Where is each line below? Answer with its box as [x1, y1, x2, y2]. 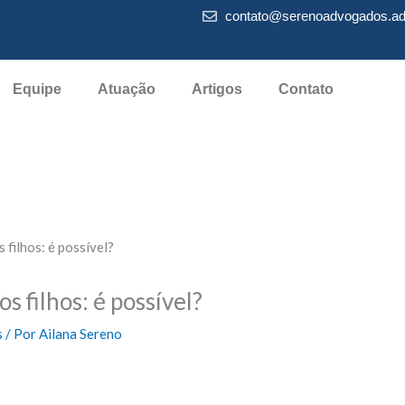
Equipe [12, 81, 61, 97]
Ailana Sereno [39, 325, 122, 342]
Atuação [97, 81, 155, 97]
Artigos [191, 81, 242, 97]
